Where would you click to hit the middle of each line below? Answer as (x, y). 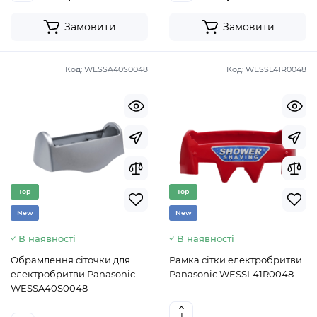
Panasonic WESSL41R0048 (231, 274)
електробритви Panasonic (73, 274)
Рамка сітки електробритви (236, 260)
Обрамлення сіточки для (70, 260)
